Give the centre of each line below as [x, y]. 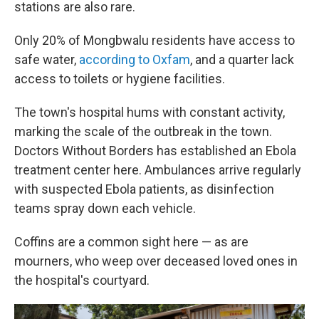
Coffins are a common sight [92, 242]
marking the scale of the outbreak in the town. [143, 131]
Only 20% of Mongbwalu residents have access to [155, 40]
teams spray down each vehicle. [105, 208]
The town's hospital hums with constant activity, [150, 112]
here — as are [211, 242]
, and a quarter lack [242, 59]
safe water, [47, 59]
